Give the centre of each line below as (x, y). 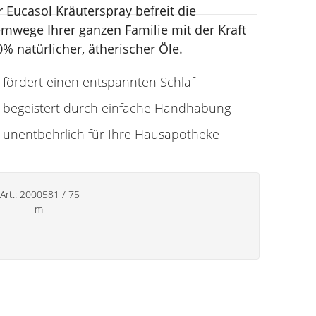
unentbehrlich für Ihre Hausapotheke (111, 134)
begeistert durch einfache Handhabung (117, 108)
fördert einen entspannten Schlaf (99, 82)
